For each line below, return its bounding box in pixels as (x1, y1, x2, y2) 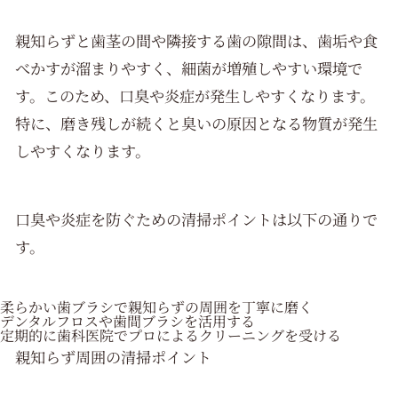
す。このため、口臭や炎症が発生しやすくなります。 (15, 84, 376, 107)
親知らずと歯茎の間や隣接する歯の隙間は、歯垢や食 (15, 28, 378, 52)
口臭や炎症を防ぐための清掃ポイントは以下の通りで (15, 207, 378, 230)
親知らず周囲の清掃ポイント (15, 346, 212, 369)
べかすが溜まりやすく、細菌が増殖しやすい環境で (15, 56, 363, 79)
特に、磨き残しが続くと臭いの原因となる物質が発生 (15, 111, 378, 134)
